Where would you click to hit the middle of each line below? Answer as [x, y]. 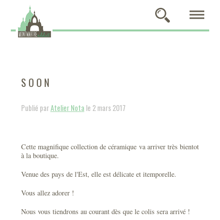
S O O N [35, 82]
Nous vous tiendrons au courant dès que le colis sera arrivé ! [105, 211]
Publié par [36, 108]
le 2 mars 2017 [105, 108]
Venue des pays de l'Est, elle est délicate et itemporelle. [98, 174]
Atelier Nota [67, 108]
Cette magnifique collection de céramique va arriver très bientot [110, 147]
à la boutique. [40, 155]
